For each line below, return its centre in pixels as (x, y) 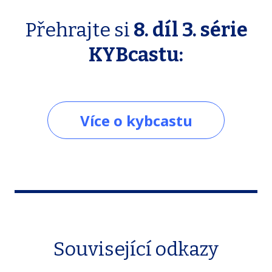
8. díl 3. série (190, 30)
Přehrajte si (79, 30)
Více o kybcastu (136, 120)
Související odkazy (136, 249)
